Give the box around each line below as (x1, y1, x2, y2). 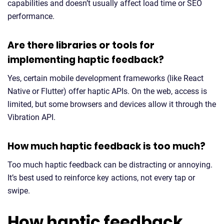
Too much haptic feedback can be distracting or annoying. (7, 160, 212, 169)
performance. (7, 11, 54, 21)
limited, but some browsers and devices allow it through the (7, 99, 216, 109)
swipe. (7, 186, 30, 195)
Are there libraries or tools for (7, 38, 154, 52)
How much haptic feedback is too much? (7, 139, 205, 153)
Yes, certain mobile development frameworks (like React (7, 73, 203, 83)
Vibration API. (7, 112, 55, 122)
